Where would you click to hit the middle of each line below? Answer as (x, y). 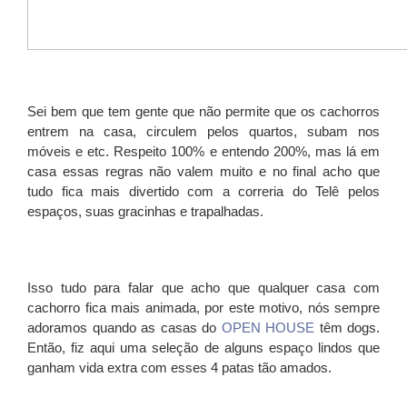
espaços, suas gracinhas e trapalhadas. (145, 212)
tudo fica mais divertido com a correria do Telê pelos (203, 192)
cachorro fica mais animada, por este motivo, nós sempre (203, 308)
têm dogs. (347, 328)
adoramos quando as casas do (124, 328)
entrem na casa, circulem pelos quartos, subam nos (203, 132)
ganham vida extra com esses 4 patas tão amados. (179, 368)
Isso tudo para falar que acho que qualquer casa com (203, 288)
